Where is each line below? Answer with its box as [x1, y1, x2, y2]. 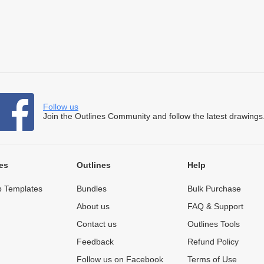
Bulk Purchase [187, 183, 241, 193]
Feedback [76, 236, 114, 246]
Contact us [76, 219, 117, 229]
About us [76, 201, 110, 211]
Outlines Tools [187, 219, 240, 229]
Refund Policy [187, 236, 239, 246]
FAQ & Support [187, 201, 243, 211]
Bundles [76, 183, 107, 193]
